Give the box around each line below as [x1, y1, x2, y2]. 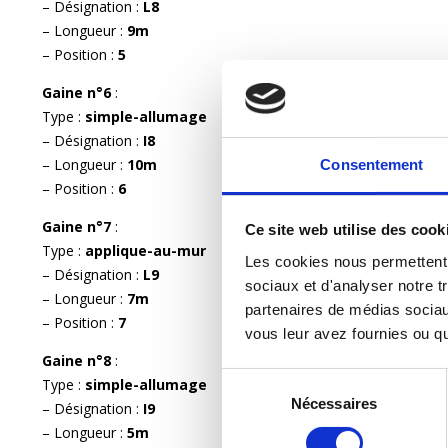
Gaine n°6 [42, 82, 115, 102]
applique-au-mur [85, 240, 206, 260]
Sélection [221, 371, 282, 389]
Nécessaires [290, 394, 378, 412]
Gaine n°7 [42, 216, 115, 236]
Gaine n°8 [42, 350, 115, 370]
